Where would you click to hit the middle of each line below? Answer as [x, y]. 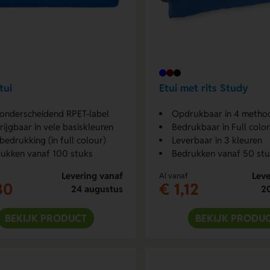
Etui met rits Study [203, 88]
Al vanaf [173, 175]
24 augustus [97, 189]
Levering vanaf [92, 175]
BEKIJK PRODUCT [46, 218]
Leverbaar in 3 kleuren [217, 140]
